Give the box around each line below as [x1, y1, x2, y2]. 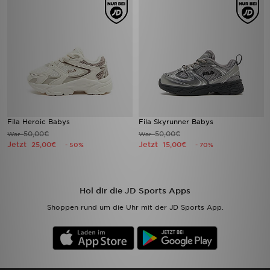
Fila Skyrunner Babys [139, 118, 213, 126]
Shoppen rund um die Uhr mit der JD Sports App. [46, 203, 224, 212]
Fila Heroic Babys [7, 118, 70, 126]
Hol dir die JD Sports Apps [80, 186, 190, 195]
